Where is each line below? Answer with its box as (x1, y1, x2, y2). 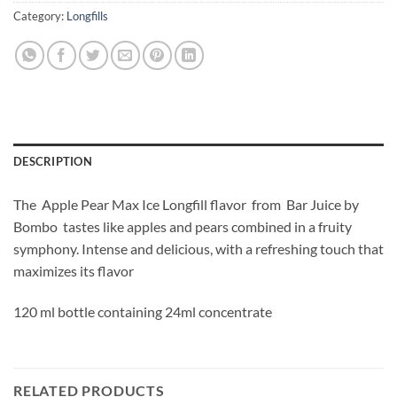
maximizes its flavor (13, 262, 134, 279)
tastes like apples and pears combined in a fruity (58, 218, 352, 235)
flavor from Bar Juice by (210, 196, 359, 213)
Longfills (66, 9, 108, 24)
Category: (13, 9, 66, 24)
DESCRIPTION (13, 154, 92, 168)
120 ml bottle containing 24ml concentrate (13, 302, 272, 320)
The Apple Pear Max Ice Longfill (13, 196, 210, 213)
